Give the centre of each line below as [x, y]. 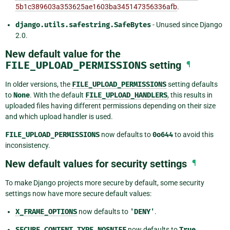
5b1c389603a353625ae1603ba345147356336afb [96, 6]
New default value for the [63, 54]
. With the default [57, 95]
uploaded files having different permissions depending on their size [110, 106]
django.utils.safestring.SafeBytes [83, 25]
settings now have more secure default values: [78, 193]
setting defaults [192, 84]
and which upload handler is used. [59, 116]
